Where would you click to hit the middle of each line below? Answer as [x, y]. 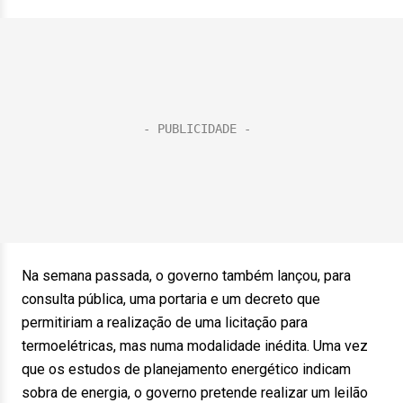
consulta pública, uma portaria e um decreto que [171, 299]
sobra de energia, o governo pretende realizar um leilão [195, 393]
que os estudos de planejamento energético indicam [186, 369]
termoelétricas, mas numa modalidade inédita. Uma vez [195, 346]
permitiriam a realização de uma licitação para [165, 322]
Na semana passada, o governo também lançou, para [186, 276]
